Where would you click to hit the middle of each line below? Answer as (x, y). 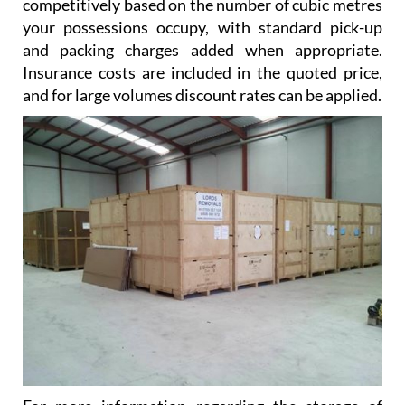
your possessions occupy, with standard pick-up (202, 28)
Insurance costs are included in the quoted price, (202, 73)
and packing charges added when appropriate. (202, 50)
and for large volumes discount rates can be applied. (202, 95)
